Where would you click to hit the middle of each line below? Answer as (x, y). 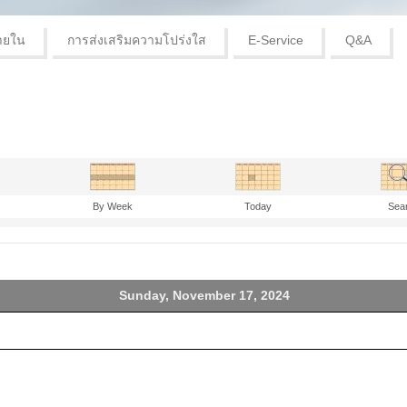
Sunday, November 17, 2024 (204, 295)
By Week (113, 206)
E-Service (276, 40)
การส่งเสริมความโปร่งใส (137, 40)
